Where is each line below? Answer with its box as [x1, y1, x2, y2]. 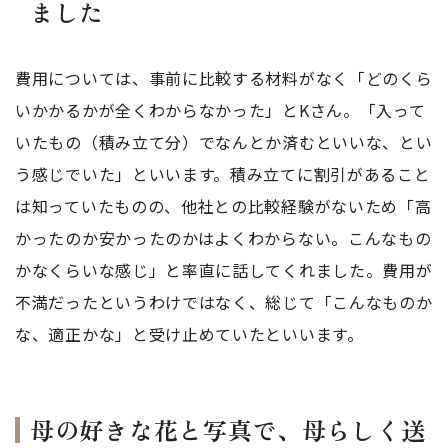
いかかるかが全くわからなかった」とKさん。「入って [15, 98, 426, 122]
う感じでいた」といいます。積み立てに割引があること [15, 162, 431, 186]
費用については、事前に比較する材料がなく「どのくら [15, 66, 433, 90]
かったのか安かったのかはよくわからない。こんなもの [15, 226, 432, 250]
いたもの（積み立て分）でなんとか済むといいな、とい [15, 130, 433, 154]
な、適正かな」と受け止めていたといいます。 [15, 322, 364, 346]
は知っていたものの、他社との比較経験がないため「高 [15, 194, 432, 218]
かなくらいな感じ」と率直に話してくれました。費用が [15, 258, 433, 282]
